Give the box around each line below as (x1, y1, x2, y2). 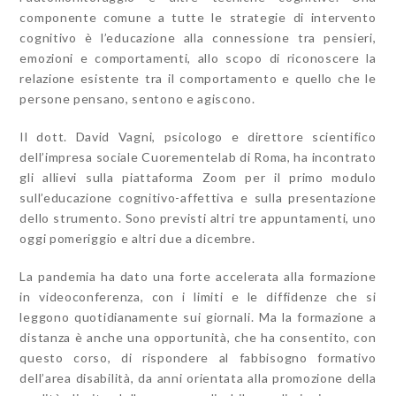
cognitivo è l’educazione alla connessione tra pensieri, (19, 29, 377, 45)
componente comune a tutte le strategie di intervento (19, 9, 377, 25)
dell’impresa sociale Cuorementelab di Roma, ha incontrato (19, 148, 377, 164)
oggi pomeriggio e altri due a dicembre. (19, 230, 255, 246)
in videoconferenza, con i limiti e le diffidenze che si (19, 288, 377, 304)
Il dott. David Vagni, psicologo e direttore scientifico (19, 128, 377, 144)
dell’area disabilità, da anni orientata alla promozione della (19, 369, 377, 385)
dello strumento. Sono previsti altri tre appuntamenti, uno (19, 209, 377, 225)
